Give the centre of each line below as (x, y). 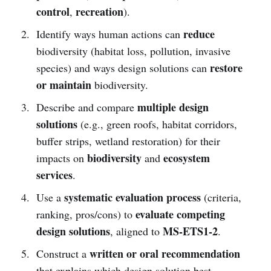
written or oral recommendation (165, 253)
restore (226, 67)
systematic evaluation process (132, 197)
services (54, 175)
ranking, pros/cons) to (86, 214)
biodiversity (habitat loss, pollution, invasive (133, 51)
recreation (99, 11)
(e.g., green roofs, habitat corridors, (157, 124)
